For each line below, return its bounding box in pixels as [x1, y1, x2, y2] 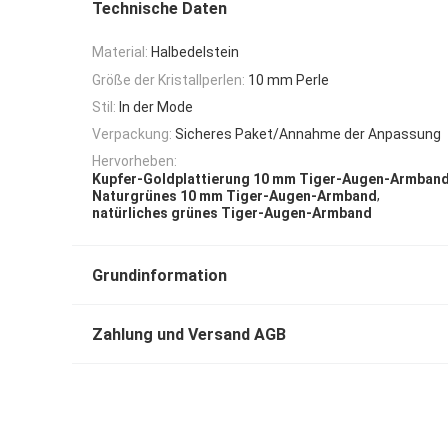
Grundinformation [92, 266, 227, 286]
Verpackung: [92, 126, 172, 143]
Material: [92, 44, 148, 61]
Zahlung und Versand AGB [92, 325, 286, 345]
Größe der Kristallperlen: [92, 71, 245, 88]
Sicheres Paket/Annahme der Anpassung [175, 126, 441, 143]
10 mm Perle [248, 71, 329, 88]
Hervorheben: [92, 153, 177, 170]
